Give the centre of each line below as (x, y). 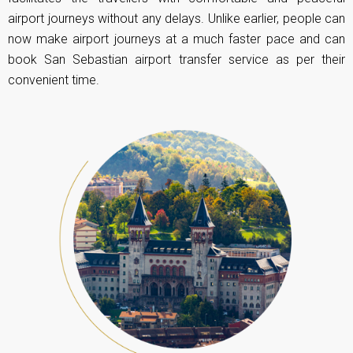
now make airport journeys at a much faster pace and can (176, 39)
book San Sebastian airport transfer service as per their (176, 60)
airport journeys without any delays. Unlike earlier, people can (176, 19)
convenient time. (54, 80)
